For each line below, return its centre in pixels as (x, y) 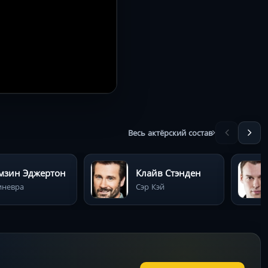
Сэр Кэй (150, 186)
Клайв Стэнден (168, 173)
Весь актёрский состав (170, 133)
